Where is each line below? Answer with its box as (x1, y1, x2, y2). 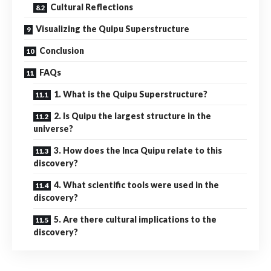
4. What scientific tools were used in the (54, 179, 219, 190)
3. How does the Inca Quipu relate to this (54, 145, 222, 155)
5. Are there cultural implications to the (54, 214, 217, 224)
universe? (33, 123, 73, 134)
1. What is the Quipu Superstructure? (54, 88, 207, 99)
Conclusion (39, 45, 84, 56)
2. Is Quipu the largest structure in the (54, 110, 211, 121)
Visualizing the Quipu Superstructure (36, 23, 189, 34)
